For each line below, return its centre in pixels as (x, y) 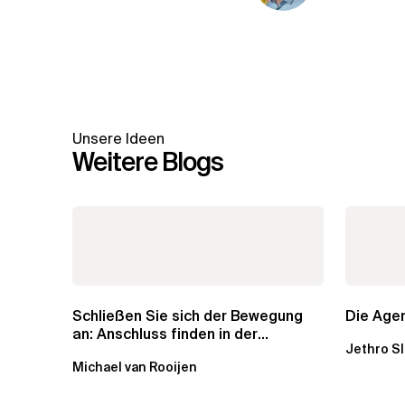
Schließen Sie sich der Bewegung (188, 316)
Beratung (104, 353)
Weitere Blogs (148, 162)
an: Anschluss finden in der (165, 334)
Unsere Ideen (118, 139)
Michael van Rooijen (135, 367)
